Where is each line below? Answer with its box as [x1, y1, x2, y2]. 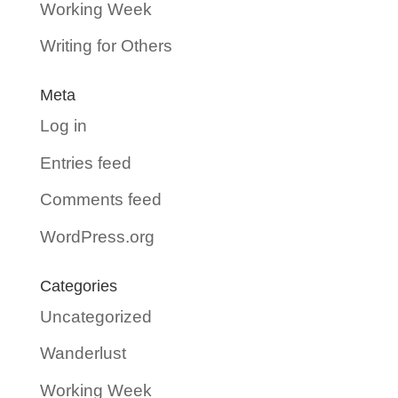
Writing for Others [39, 36, 172, 56]
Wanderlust [39, 344, 126, 363]
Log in [39, 116, 87, 136]
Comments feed [39, 190, 162, 210]
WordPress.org [39, 227, 155, 246]
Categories [39, 276, 117, 295]
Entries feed [39, 153, 131, 172]
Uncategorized [39, 306, 152, 326]
